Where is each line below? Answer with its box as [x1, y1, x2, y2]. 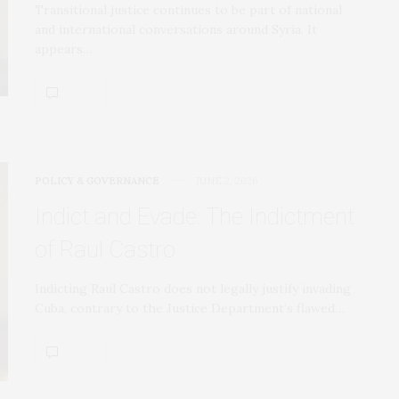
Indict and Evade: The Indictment [35, 202, 354, 230]
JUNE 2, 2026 [196, 174, 258, 187]
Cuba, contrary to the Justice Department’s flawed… [35, 299, 345, 316]
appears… [35, 40, 93, 57]
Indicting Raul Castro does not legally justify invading [35, 280, 351, 297]
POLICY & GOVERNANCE [35, 174, 159, 187]
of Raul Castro [35, 235, 175, 263]
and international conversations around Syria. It [35, 20, 317, 37]
